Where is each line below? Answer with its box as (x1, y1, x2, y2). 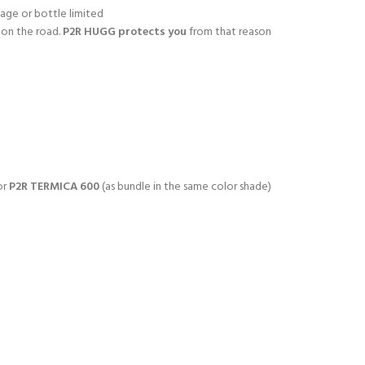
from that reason (187, 23, 271, 42)
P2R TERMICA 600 (9, 178, 99, 196)
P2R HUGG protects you (63, 23, 187, 42)
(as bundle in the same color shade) (99, 178, 271, 196)
